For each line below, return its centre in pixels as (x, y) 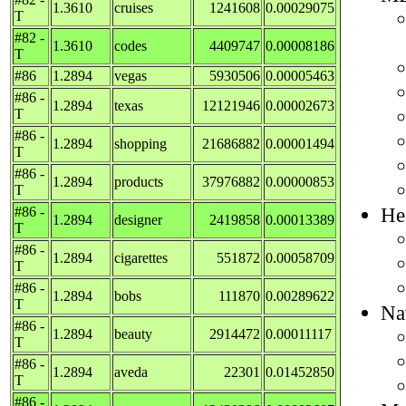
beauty (133, 333)
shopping (140, 143)
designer (138, 219)
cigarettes (141, 257)
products (139, 181)
